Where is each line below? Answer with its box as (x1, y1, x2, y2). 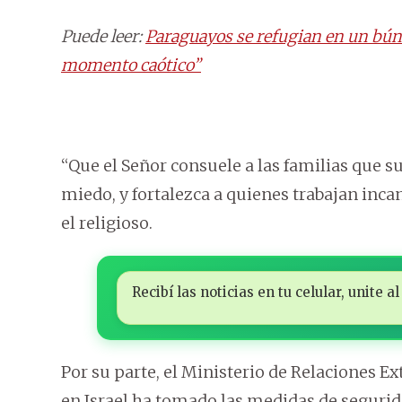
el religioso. (61, 213, 153, 234)
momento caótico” (61, 55, 201, 76)
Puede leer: (61, 26, 145, 48)
